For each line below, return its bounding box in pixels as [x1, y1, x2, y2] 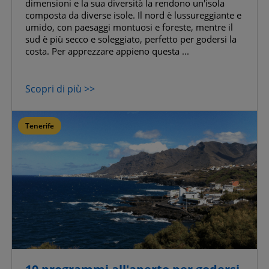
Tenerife [25, 121, 54, 131]
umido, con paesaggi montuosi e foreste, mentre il [25, 21, 233, 34]
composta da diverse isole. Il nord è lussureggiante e [25, 9, 241, 22]
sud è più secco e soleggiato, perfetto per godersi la [25, 33, 237, 46]
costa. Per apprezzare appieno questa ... [25, 45, 189, 58]
